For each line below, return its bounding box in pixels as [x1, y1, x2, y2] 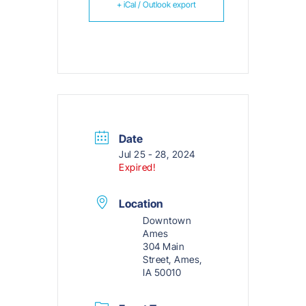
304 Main [143, 240, 184, 252]
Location [119, 196, 163, 210]
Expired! [119, 161, 156, 173]
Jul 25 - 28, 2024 [119, 148, 195, 160]
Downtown [143, 214, 191, 226]
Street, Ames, [143, 253, 203, 265]
